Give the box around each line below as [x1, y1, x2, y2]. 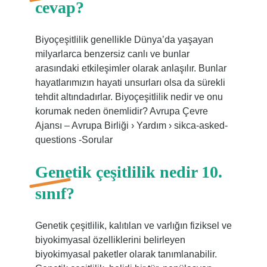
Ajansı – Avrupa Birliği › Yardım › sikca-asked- [35, 120, 228, 131]
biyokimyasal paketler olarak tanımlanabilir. [35, 249, 217, 259]
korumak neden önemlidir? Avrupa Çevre [35, 106, 208, 116]
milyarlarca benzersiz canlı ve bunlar [35, 49, 190, 59]
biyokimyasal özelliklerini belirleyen [35, 235, 185, 245]
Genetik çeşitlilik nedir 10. [35, 163, 222, 181]
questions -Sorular [35, 135, 113, 145]
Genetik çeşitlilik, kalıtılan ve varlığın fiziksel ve [35, 221, 232, 231]
